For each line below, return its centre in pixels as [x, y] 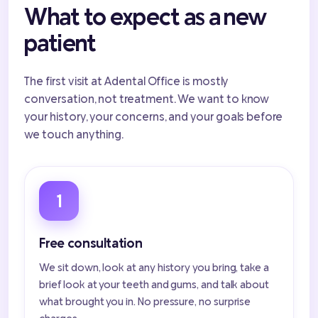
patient [60, 42]
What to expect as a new [146, 16]
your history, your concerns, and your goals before [153, 117]
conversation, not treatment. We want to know [147, 99]
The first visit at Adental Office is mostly [127, 81]
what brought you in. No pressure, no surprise [145, 301]
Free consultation [91, 243]
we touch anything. [74, 135]
